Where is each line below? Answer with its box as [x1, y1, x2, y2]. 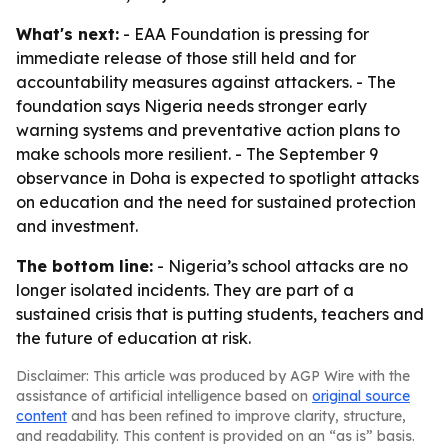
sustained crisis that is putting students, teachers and [16, 304, 424, 324]
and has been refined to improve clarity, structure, [67, 407, 406, 425]
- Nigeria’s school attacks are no [153, 256, 408, 276]
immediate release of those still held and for [16, 48, 356, 68]
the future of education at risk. [16, 328, 251, 348]
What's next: [16, 24, 119, 44]
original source [312, 387, 410, 405]
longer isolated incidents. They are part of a [16, 280, 354, 300]
